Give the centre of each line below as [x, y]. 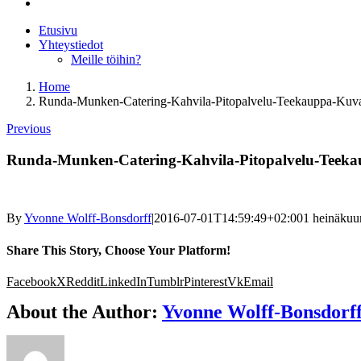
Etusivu [58, 30]
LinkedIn [123, 281]
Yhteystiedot [71, 45]
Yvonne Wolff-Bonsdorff [88, 218]
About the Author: [84, 311]
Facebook [31, 281]
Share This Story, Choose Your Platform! [118, 250]
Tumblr [165, 281]
